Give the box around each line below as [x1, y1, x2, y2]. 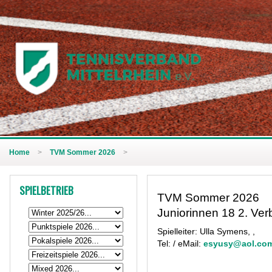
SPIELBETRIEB [19, 183, 73, 198]
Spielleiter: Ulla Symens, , [157, 226, 255, 236]
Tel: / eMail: [157, 239, 203, 248]
